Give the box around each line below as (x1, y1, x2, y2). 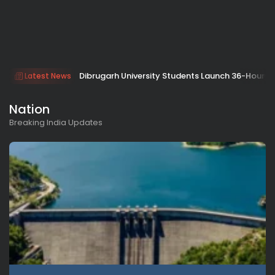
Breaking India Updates (9, 116, 103, 128)
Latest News (25, 70, 71, 81)
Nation (9, 100, 50, 118)
